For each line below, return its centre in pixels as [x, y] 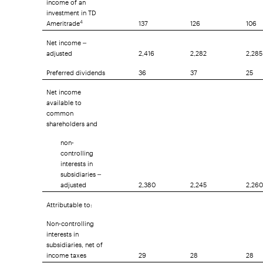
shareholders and [72, 120]
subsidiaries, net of [74, 241]
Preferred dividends [75, 69]
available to [64, 99]
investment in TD [71, 9]
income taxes [66, 252]
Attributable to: [69, 201]
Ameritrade [63, 20]
